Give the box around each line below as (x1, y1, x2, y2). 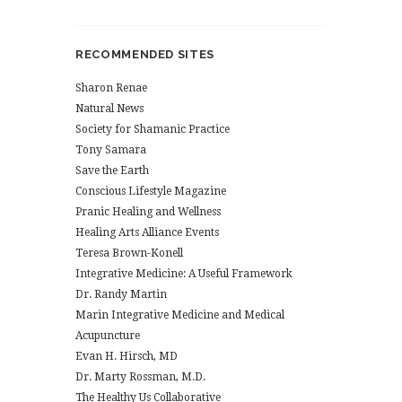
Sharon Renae (75, 82, 147, 95)
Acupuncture (75, 329, 140, 343)
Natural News (75, 102, 144, 116)
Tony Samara (75, 144, 146, 157)
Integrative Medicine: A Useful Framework (75, 267, 293, 281)
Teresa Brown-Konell (75, 247, 183, 260)
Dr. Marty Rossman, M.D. (75, 371, 205, 384)
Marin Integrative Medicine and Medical (75, 309, 284, 322)
